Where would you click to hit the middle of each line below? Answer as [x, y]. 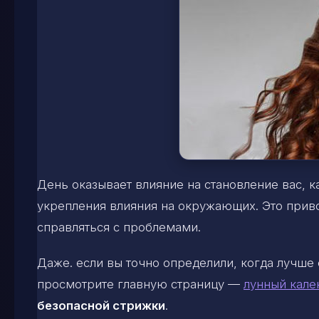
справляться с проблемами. [119, 228]
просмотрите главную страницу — [140, 284]
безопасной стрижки [101, 305]
